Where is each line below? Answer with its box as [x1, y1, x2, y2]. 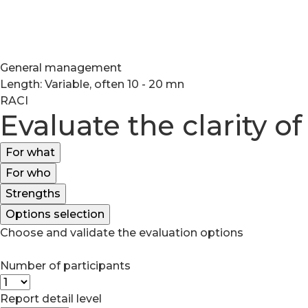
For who [5, 166, 51, 179]
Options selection [5, 208, 104, 221]
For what [5, 146, 55, 159]
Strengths [5, 187, 60, 200]
